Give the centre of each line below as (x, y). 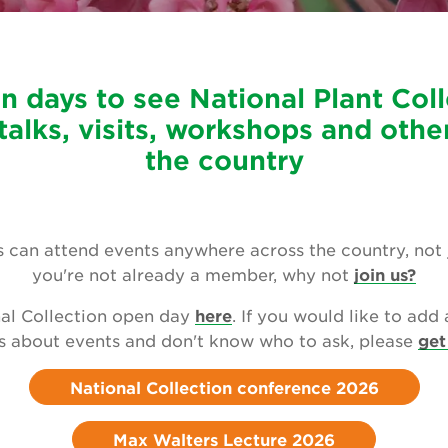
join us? (385, 274)
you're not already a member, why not (193, 274)
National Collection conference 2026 (224, 387)
